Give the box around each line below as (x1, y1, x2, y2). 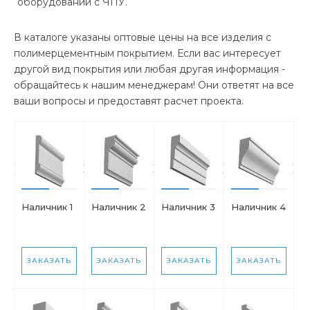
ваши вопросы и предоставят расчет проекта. (14, 94, 244, 107)
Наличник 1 (21, 201, 73, 212)
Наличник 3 (161, 201, 215, 212)
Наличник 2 (91, 201, 146, 212)
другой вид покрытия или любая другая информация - (14, 62, 285, 75)
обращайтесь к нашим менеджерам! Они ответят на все (14, 78, 294, 91)
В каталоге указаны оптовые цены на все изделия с (14, 30, 271, 44)
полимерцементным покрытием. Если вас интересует (14, 46, 281, 60)
